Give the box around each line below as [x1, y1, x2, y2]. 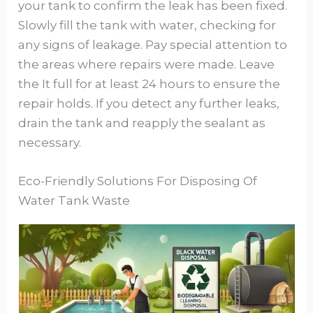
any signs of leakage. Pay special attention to [18, 37, 288, 52]
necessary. [18, 135, 82, 150]
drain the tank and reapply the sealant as [18, 115, 266, 130]
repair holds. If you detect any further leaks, [18, 96, 280, 110]
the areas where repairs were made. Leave [18, 57, 275, 71]
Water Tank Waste [18, 194, 131, 208]
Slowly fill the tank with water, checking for [18, 17, 277, 32]
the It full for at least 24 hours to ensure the [18, 76, 281, 91]
